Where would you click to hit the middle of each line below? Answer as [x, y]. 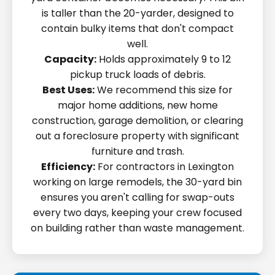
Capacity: [70, 59]
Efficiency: [68, 167]
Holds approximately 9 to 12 [164, 59]
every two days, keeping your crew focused [137, 213]
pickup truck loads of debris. [137, 75]
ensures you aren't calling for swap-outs [137, 197]
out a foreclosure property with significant [137, 136]
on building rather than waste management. [137, 228]
